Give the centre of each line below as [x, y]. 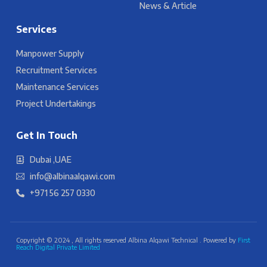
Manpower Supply [50, 53]
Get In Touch [47, 135]
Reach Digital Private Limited [58, 247]
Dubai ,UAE [50, 159]
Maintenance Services [58, 87]
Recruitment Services [57, 70]
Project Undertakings [56, 103]
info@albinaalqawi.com [72, 176]
